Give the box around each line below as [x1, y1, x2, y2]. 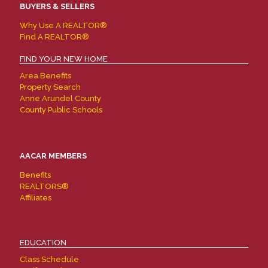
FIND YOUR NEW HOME [20, 54, 108, 63]
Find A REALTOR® [20, 32, 89, 41]
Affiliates [20, 193, 51, 202]
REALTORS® [20, 182, 69, 191]
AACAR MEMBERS [20, 151, 87, 160]
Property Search [20, 83, 81, 92]
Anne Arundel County [20, 94, 101, 103]
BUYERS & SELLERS [20, 2, 95, 11]
